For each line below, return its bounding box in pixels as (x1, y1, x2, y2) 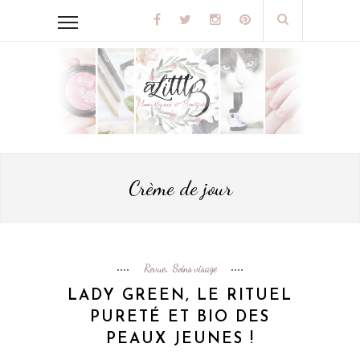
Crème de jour (128, 175, 232, 201)
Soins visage (172, 262, 217, 276)
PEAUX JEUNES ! (105, 332, 255, 348)
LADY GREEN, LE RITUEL (67, 288, 292, 305)
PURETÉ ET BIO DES (90, 310, 270, 326)
